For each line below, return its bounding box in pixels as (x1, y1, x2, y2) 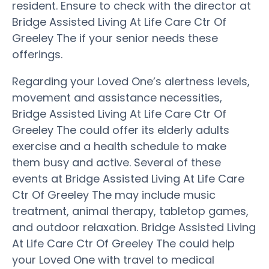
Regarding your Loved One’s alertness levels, (12, 73, 250, 89)
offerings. (12, 46, 62, 62)
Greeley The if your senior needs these (12, 30, 218, 46)
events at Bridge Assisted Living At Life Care (12, 171, 244, 186)
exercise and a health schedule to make (12, 138, 226, 154)
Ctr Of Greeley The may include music (12, 187, 216, 202)
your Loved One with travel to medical (12, 252, 214, 267)
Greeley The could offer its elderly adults (12, 122, 229, 138)
